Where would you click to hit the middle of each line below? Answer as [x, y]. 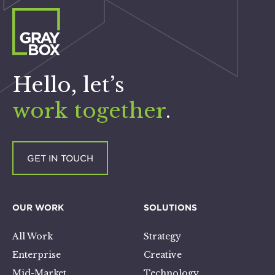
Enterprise [37, 255]
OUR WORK [38, 208]
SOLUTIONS [170, 208]
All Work [33, 237]
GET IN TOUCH [60, 159]
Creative [163, 255]
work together [89, 111]
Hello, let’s [68, 85]
